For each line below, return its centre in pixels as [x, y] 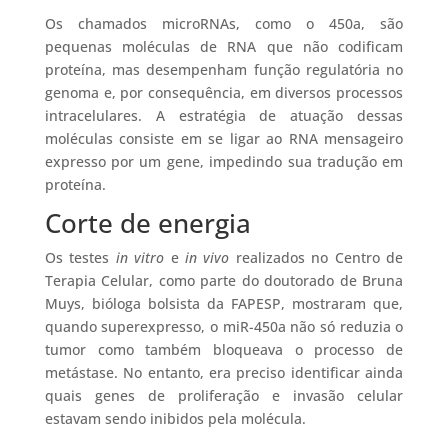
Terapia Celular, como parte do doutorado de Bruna [224, 281]
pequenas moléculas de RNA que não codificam [224, 47]
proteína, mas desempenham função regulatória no [224, 70]
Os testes [77, 258]
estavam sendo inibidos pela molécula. [175, 419]
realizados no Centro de [316, 258]
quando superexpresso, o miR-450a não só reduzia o [224, 327]
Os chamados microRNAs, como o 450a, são [224, 24]
